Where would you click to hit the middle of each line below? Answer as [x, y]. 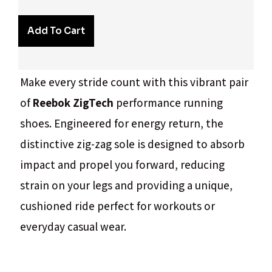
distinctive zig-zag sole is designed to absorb [132, 144]
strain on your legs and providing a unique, [126, 185]
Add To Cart [56, 31]
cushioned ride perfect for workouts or [117, 206]
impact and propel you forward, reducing [122, 165]
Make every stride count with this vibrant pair [134, 82]
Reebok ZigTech [73, 103]
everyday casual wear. [73, 227]
